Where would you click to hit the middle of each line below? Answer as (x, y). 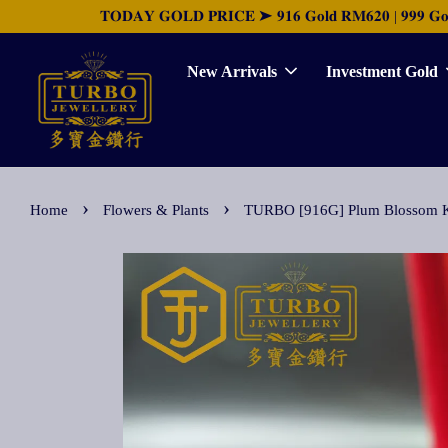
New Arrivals (232, 71)
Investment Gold (382, 71)
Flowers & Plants (156, 210)
